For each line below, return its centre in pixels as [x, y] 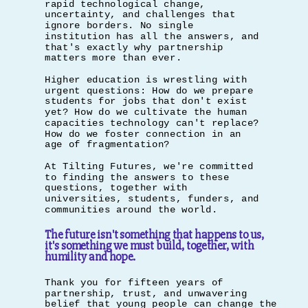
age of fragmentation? [108, 145]
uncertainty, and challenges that [140, 15]
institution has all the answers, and [152, 36]
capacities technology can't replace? [152, 123]
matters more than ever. [113, 58]
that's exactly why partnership [134, 47]
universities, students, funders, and [152, 199]
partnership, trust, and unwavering [146, 294]
